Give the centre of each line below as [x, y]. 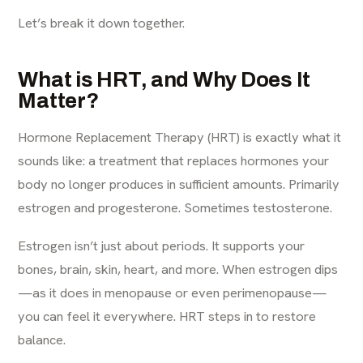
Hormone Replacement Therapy [111, 137]
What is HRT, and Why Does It [164, 79]
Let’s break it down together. [102, 23]
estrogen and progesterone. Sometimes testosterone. [175, 207]
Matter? [58, 100]
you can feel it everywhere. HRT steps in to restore [167, 316]
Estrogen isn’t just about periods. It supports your [162, 246]
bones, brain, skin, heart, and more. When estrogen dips [178, 269]
